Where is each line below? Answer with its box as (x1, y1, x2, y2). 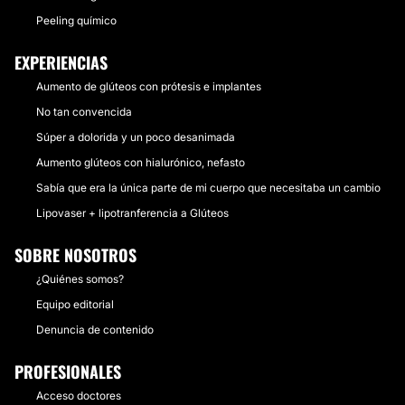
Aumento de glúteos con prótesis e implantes (36, 80, 261, 93)
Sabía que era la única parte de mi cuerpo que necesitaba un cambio (36, 181, 381, 194)
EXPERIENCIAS (14, 51, 108, 74)
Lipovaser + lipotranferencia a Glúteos (36, 206, 229, 220)
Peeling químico (36, 14, 117, 27)
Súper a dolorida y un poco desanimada (36, 130, 235, 144)
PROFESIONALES (14, 360, 121, 383)
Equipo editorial (36, 297, 114, 311)
